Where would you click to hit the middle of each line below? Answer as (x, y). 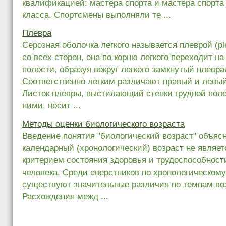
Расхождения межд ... (65, 196)
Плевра (37, 33)
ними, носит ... (51, 105)
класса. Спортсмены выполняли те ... (97, 15)
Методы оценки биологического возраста (103, 124)
